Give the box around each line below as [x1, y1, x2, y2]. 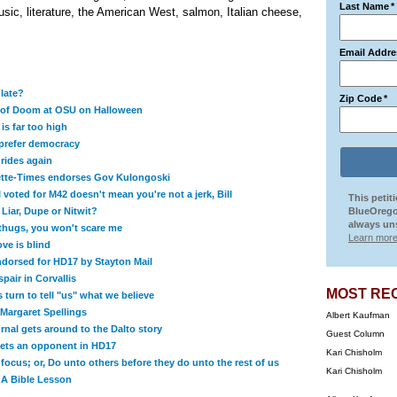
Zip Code [339, 93, 382, 104]
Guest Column [326, 329, 385, 339]
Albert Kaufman [326, 310, 390, 320]
